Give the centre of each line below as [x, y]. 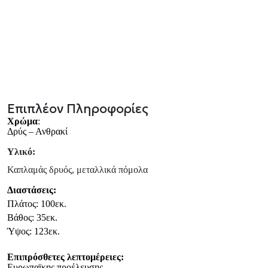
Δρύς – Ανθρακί [37, 132]
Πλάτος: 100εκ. [37, 203]
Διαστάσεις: [32, 190]
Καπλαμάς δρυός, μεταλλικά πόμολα [77, 170]
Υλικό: [21, 152]
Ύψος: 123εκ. [33, 231]
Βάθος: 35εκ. [32, 217]
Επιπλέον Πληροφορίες [78, 109]
